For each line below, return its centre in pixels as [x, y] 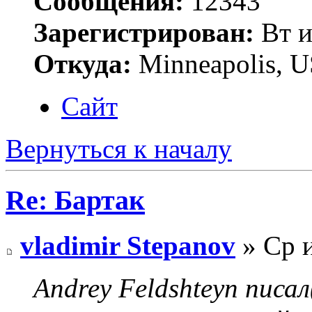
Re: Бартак [75, 201]
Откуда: [83, 63]
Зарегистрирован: [144, 32]
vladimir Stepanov [128, 246]
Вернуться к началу [119, 148]
